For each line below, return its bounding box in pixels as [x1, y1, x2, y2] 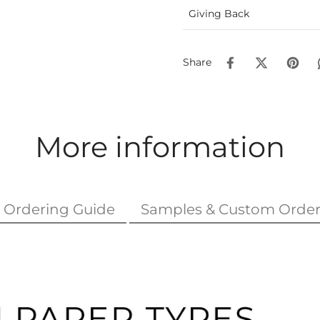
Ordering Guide [3, 200, 115, 218]
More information [35, 129, 285, 164]
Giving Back [189, 6, 249, 20]
